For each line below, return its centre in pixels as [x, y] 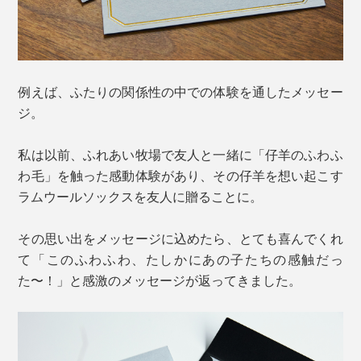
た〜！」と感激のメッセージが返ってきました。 [160, 280]
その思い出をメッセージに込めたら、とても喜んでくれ [180, 238]
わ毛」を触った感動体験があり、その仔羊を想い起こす [180, 175]
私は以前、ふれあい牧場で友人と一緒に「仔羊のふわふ [180, 154]
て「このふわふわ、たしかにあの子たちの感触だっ [180, 259]
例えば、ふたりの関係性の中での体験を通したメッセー [180, 91]
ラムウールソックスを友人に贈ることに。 [141, 196]
